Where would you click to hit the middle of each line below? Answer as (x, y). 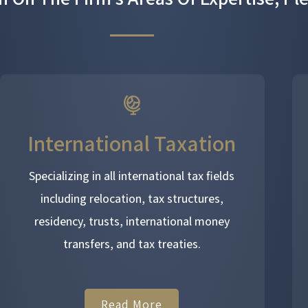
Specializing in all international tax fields (132, 176)
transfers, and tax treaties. (132, 244)
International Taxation (132, 143)
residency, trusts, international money (132, 221)
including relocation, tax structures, (132, 198)
